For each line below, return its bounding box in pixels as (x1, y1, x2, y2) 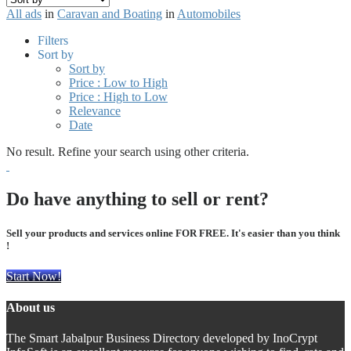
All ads (6, 7, 42, 21)
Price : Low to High (69, 76, 168, 90)
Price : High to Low (69, 90, 168, 104)
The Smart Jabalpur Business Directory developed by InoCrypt (6, 331, 317, 345)
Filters (38, 34, 68, 48)
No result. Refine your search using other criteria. (6, 145, 249, 159)
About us (6, 300, 55, 314)
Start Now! (6, 270, 61, 284)
